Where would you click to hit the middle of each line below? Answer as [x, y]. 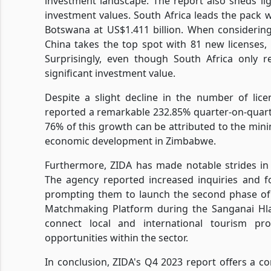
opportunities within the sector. [116, 238]
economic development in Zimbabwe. [130, 141]
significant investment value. [110, 73]
